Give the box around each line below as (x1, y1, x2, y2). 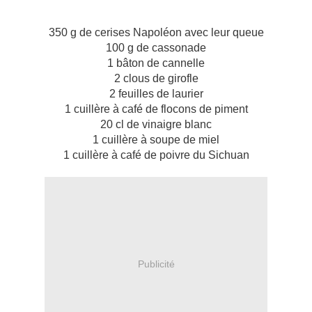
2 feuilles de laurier (109, 88, 203, 100)
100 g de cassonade (106, 42, 206, 54)
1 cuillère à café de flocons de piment (64, 103, 248, 116)
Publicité (137, 258, 175, 270)
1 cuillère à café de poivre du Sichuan (63, 149, 249, 162)
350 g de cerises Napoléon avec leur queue (48, 26, 264, 39)
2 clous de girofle (114, 72, 198, 85)
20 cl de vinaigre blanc (100, 118, 212, 131)
